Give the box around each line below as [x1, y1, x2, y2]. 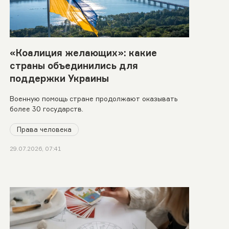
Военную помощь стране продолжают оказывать [9, 94, 177, 103]
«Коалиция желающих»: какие [9, 47, 157, 58]
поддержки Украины [9, 72, 109, 84]
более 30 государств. [9, 104, 83, 113]
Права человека [16, 125, 72, 133]
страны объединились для [9, 59, 138, 71]
